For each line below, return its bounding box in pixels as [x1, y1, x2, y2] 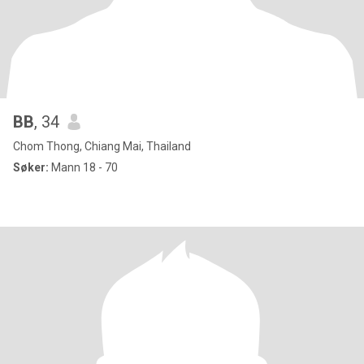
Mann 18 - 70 [49, 161, 118, 174]
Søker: [13, 161, 49, 174]
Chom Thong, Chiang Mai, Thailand [13, 140, 191, 153]
